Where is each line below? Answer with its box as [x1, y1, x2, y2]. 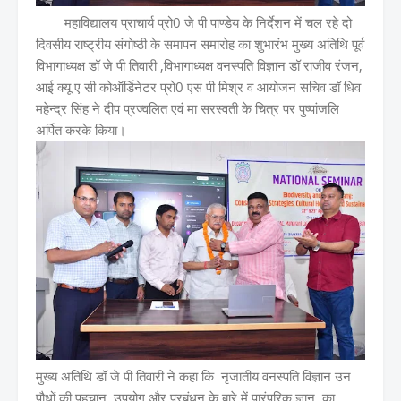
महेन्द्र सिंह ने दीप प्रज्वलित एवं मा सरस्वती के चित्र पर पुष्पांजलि [36, 99, 339, 118]
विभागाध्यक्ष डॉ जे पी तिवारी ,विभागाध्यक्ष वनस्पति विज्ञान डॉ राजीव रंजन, [36, 56, 363, 75]
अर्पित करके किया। [36, 121, 126, 140]
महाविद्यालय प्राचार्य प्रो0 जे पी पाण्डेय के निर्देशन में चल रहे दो [36, 13, 352, 32]
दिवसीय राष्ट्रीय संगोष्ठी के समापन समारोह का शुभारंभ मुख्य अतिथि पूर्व [36, 35, 364, 54]
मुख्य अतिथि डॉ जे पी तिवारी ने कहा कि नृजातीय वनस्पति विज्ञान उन [36, 367, 351, 386]
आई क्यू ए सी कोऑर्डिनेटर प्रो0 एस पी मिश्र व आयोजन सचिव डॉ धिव [36, 78, 361, 97]
